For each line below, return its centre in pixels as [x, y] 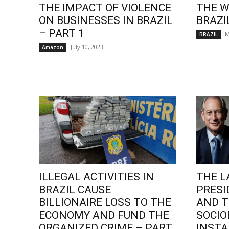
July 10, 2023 [87, 47]
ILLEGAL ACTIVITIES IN [96, 177]
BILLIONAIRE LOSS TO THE [105, 203]
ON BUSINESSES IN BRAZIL [106, 21]
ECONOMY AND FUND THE [104, 215]
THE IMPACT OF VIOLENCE [105, 8]
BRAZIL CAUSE [75, 190]
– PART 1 [62, 33]
